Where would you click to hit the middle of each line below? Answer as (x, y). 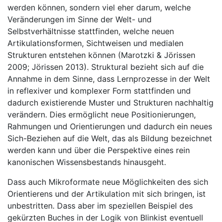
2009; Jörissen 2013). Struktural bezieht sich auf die (106, 67)
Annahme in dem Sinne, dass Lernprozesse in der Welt (109, 79)
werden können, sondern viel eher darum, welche (99, 7)
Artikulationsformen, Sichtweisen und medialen (95, 43)
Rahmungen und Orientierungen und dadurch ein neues (110, 126)
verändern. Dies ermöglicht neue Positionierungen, (102, 114)
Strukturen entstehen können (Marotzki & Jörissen (101, 55)
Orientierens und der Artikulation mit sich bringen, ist (107, 194)
